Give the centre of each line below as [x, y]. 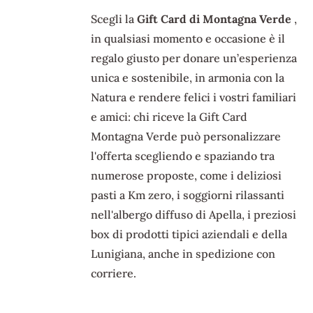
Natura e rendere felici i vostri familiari [194, 97]
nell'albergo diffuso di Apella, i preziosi [194, 215]
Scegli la [114, 19]
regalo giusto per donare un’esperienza [194, 58]
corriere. [114, 274]
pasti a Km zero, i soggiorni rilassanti [188, 195]
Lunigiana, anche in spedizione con [183, 254]
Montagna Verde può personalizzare [186, 137]
